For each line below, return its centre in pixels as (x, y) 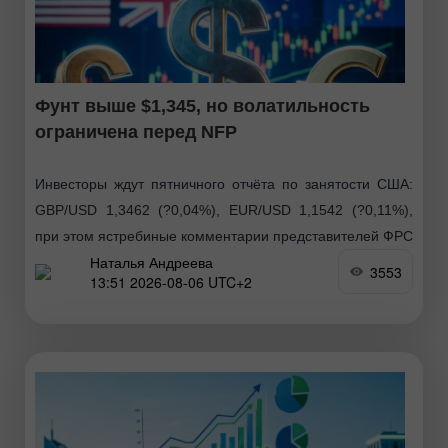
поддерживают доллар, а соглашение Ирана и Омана (224, 262)
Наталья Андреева (151, 261)
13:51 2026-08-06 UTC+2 (171, 281)
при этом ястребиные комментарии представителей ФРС (224, 236)
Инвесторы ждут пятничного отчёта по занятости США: (224, 184)
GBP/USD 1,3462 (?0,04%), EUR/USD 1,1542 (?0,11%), (224, 210)
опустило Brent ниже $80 (116, 288)
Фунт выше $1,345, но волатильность (202, 106)
